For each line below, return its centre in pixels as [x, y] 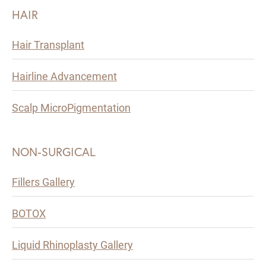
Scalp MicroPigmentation [71, 108]
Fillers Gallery [43, 182]
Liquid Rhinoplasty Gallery [72, 245]
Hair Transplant [48, 45]
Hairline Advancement [64, 76]
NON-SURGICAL [54, 152]
